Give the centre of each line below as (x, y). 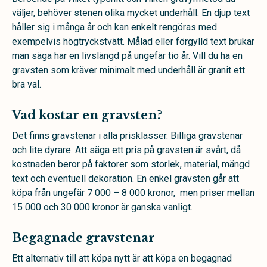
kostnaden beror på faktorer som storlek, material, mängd (131, 164)
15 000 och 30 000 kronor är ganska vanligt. (102, 207)
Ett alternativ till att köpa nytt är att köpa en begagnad (122, 258)
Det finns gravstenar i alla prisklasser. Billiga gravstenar (127, 135)
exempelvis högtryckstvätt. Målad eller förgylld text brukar (133, 41)
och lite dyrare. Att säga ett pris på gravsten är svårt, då (126, 150)
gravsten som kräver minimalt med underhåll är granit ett (128, 70)
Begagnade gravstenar (83, 237)
